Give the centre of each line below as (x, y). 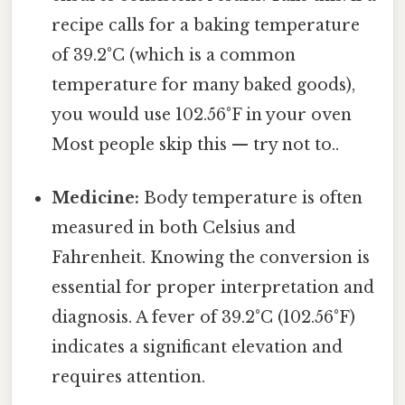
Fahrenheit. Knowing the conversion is (211, 257)
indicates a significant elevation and (198, 347)
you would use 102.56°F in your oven (202, 114)
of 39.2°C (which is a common (174, 55)
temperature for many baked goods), (204, 85)
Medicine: (96, 198)
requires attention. (129, 377)
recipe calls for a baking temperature (206, 25)
